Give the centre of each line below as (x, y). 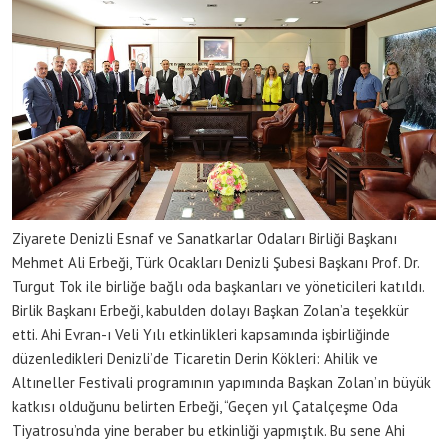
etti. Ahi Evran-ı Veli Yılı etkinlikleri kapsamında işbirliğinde (201, 334)
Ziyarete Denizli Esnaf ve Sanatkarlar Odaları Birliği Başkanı (204, 238)
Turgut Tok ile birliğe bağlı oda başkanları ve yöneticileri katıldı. (218, 286)
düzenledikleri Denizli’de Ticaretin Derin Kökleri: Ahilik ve (195, 358)
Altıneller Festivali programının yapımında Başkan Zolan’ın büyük (221, 382)
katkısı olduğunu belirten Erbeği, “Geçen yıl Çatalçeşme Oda (205, 406)
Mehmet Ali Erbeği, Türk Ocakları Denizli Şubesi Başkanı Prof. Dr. (215, 262)
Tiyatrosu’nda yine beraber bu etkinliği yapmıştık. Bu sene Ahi (208, 430)
